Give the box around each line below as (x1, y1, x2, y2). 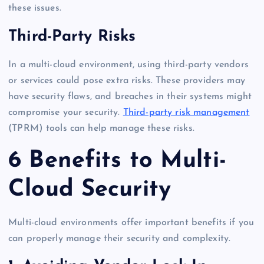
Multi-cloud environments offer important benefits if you (8, 217, 254, 227)
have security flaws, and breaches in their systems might (8, 91, 252, 101)
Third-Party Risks (8, 28, 136, 45)
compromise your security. (8, 107, 123, 117)
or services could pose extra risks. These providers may (8, 75, 245, 85)
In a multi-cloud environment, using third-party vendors (8, 60, 249, 70)
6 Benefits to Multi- (8, 149, 226, 173)
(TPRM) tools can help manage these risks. (8, 123, 194, 133)
